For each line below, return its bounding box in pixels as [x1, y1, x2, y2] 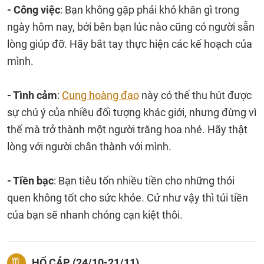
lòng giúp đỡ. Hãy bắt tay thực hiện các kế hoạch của [7, 38, 252, 50]
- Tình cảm [7, 89, 57, 101]
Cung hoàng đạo [62, 89, 139, 101]
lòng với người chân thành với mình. [7, 140, 171, 153]
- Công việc [7, 4, 60, 16]
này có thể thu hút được [139, 89, 252, 101]
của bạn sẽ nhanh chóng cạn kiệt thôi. [7, 209, 183, 221]
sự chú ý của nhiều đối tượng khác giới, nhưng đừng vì [7, 106, 256, 118]
